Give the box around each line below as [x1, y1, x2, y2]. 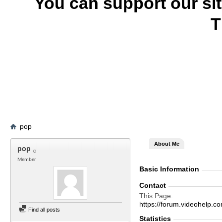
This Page [139, 192, 171, 200]
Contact [139, 181, 166, 189]
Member [17, 157, 36, 163]
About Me [154, 141, 179, 147]
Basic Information [139, 165, 199, 173]
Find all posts [27, 207, 60, 213]
